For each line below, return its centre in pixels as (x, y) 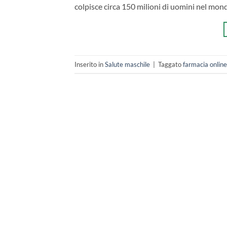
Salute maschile (127, 64)
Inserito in (90, 64)
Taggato (171, 64)
